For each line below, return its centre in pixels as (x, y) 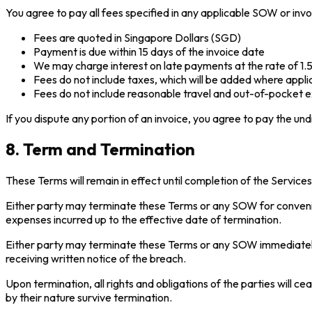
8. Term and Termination (100, 149)
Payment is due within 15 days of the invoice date (149, 51)
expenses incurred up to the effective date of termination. (143, 220)
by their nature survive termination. (89, 298)
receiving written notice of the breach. (96, 259)
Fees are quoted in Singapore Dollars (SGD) (137, 37)
